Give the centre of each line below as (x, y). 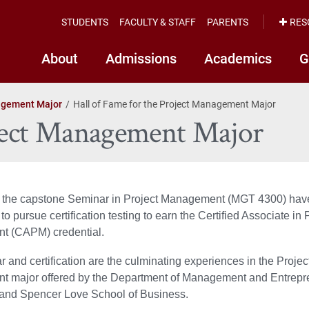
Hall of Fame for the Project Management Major (175, 103)
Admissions (141, 58)
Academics (238, 58)
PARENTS (228, 21)
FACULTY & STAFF (158, 21)
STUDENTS (85, 21)
